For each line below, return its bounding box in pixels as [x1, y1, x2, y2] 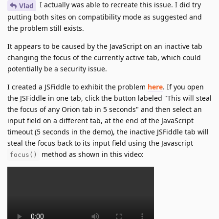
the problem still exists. [7, 23, 84, 33]
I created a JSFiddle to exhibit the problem [7, 82, 148, 91]
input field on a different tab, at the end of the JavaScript [7, 115, 194, 125]
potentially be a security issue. [7, 64, 107, 73]
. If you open [163, 82, 204, 91]
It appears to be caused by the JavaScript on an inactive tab [7, 41, 202, 51]
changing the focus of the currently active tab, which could [7, 52, 201, 62]
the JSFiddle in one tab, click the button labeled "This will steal [7, 93, 212, 103]
